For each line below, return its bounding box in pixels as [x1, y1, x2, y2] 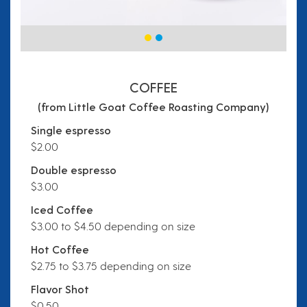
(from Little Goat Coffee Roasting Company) [38, 99, 269, 113]
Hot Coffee [31, 242, 89, 256]
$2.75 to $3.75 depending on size [31, 258, 191, 272]
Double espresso [31, 162, 116, 176]
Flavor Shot [31, 282, 89, 295]
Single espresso [31, 123, 111, 136]
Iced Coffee [31, 202, 93, 216]
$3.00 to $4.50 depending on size [31, 219, 195, 232]
